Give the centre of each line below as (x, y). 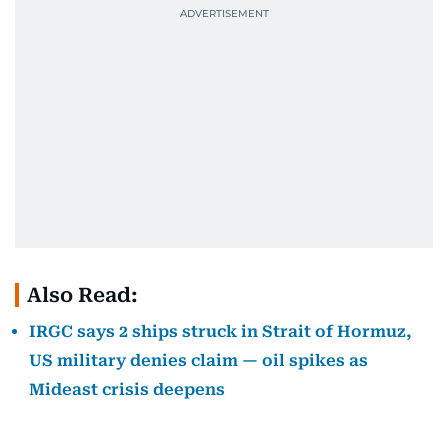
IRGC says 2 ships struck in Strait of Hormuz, (220, 331)
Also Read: (82, 295)
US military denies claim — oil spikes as (198, 360)
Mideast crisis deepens (127, 389)
